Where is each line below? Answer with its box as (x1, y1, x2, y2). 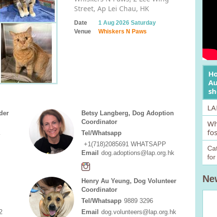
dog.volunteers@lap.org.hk (101, 208, 176, 216)
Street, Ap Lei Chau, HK (74, 4, 149, 13)
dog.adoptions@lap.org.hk (101, 149, 174, 156)
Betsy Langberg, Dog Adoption (81, 109, 174, 117)
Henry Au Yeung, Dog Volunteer (81, 177, 176, 185)
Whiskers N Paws (98, 28, 147, 35)
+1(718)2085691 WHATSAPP (83, 140, 166, 148)
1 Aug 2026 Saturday (98, 19, 156, 26)
